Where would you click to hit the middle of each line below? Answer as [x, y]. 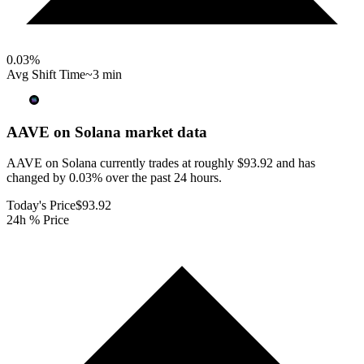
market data [164, 132]
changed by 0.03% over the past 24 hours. [114, 178]
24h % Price [38, 220]
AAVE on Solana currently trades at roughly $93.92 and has [161, 163]
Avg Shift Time [46, 74]
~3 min [104, 74]
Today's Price [41, 206]
